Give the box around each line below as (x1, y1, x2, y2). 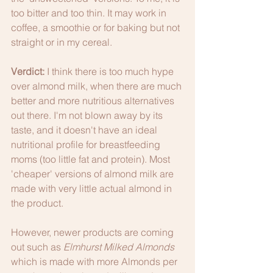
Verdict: (11, 65, 44, 77)
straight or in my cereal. (11, 35, 115, 48)
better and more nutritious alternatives (11, 94, 177, 107)
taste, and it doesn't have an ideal (11, 123, 160, 136)
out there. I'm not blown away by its (11, 108, 165, 121)
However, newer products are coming (11, 225, 176, 238)
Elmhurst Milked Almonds (63, 240, 177, 253)
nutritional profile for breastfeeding (11, 138, 163, 151)
